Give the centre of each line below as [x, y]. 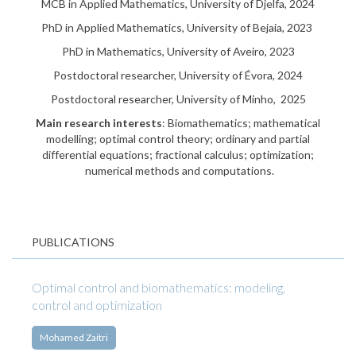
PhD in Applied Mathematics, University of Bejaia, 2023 [178, 27]
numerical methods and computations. [178, 170]
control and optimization [97, 305]
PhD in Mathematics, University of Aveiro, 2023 [178, 51]
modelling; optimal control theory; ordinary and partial [178, 139]
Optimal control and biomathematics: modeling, [159, 287]
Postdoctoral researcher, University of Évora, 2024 [178, 75]
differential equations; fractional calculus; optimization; [178, 155]
